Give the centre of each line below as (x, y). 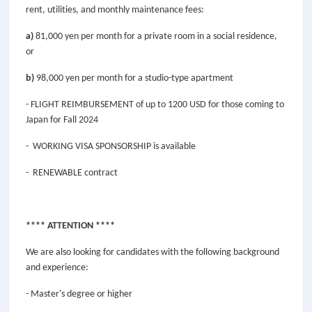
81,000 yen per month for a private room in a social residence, (155, 37)
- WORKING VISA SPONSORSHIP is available (112, 147)
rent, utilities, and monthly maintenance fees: (115, 10)
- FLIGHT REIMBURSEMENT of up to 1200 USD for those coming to (155, 105)
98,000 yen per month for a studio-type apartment (134, 78)
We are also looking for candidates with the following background (153, 252)
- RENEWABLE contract (72, 173)
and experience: (58, 268)
